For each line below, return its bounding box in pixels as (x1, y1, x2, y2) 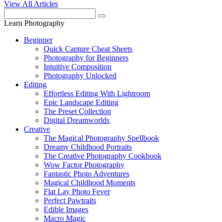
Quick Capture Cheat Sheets (44, 44, 132, 53)
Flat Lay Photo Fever (44, 187, 110, 196)
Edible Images (44, 205, 88, 214)
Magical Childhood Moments (44, 178, 135, 187)
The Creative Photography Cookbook (44, 151, 162, 160)
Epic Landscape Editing (44, 98, 118, 107)
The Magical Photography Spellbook (44, 133, 159, 142)
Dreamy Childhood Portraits (44, 142, 132, 151)
